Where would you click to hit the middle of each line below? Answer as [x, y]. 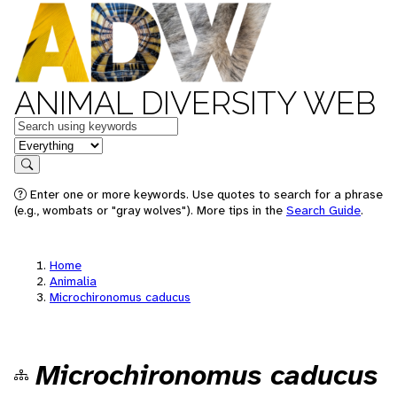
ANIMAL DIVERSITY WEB [195, 103]
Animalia [73, 281]
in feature [43, 144]
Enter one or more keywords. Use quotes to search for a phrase [205, 194]
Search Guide [323, 210]
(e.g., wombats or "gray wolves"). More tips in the [150, 210]
